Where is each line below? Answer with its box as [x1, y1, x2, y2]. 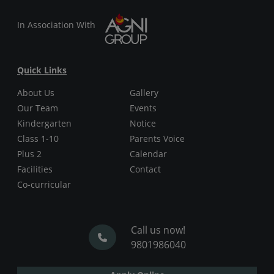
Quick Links [17, 64, 67, 76]
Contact [130, 163, 161, 176]
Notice [130, 117, 156, 130]
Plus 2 [17, 148, 42, 160]
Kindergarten [17, 117, 72, 130]
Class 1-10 [17, 133, 59, 145]
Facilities [17, 163, 53, 176]
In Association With [17, 19, 95, 31]
